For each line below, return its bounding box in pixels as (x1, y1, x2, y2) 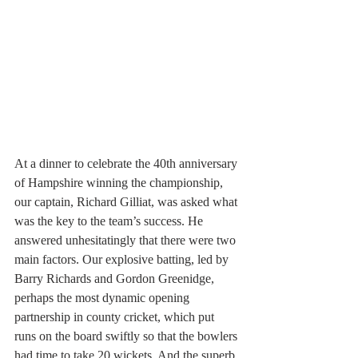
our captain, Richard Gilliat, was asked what (14, 195, 241, 209)
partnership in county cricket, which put (14, 310, 217, 324)
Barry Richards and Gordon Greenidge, (14, 272, 217, 286)
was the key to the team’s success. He (14, 214, 206, 229)
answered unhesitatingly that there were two (14, 233, 239, 248)
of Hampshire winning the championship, (14, 176, 226, 190)
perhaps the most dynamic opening (14, 291, 193, 305)
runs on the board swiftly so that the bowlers (14, 329, 241, 344)
